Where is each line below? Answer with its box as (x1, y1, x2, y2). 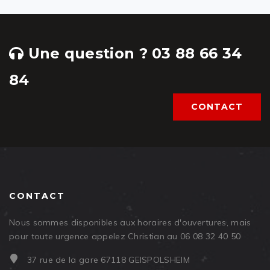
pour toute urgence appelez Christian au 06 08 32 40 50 (9, 231, 241, 242)
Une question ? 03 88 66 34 (24, 45, 242, 63)
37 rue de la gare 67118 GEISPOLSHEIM (27, 254, 190, 266)
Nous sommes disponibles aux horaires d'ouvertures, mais (9, 217, 251, 228)
